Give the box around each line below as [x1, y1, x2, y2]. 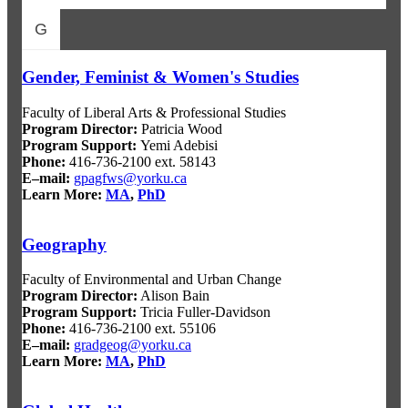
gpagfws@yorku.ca [74, 169, 187, 186]
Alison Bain [138, 288, 209, 304]
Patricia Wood [138, 120, 222, 137]
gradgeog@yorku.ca [74, 337, 191, 353]
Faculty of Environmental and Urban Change [22, 271, 281, 288]
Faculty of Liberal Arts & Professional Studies [22, 104, 286, 120]
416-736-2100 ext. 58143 [66, 153, 216, 169]
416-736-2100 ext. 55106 [66, 321, 216, 337]
